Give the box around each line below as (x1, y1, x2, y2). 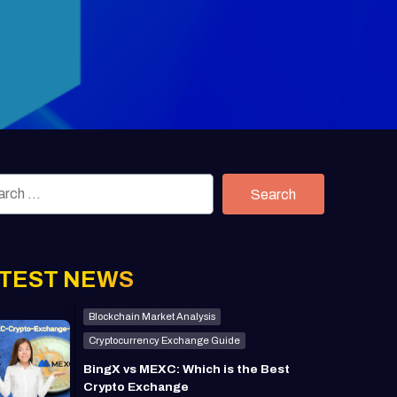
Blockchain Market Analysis (88, 310, 215, 322)
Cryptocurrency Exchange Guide (88, 334, 240, 346)
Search (251, 187, 296, 202)
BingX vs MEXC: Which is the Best (82, 362, 290, 376)
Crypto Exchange (82, 379, 189, 393)
